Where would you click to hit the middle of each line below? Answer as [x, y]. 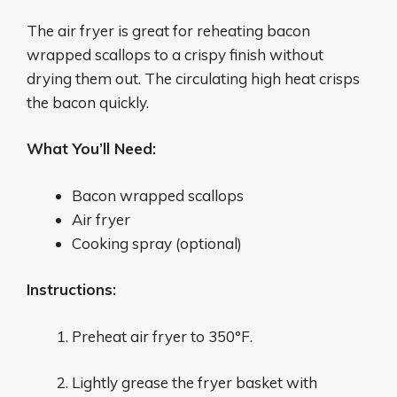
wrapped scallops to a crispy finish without [175, 54]
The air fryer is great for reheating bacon [168, 30]
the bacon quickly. [88, 102]
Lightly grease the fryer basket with [195, 382]
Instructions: [71, 289]
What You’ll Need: [91, 148]
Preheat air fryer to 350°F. [162, 336]
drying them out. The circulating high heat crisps [193, 78]
